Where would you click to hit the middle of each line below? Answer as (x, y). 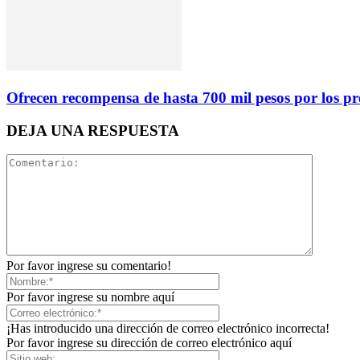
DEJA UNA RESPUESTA (93, 130)
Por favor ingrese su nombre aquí (90, 297)
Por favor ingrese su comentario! (89, 266)
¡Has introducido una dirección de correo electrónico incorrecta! (168, 329)
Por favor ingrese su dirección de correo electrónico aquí (149, 343)
